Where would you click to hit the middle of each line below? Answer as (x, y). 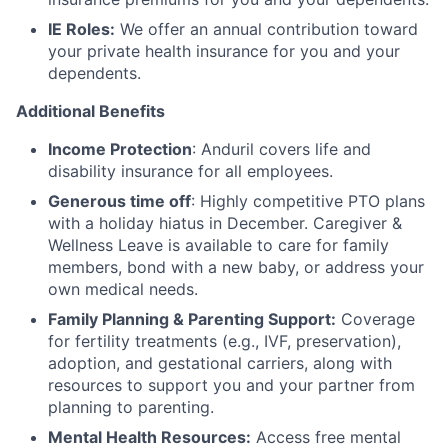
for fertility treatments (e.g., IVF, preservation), (224, 341)
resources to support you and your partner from (231, 385)
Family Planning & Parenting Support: (192, 319)
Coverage (378, 319)
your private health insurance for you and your (224, 51)
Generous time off (119, 201)
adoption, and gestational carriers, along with (220, 363)
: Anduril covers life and (281, 149)
